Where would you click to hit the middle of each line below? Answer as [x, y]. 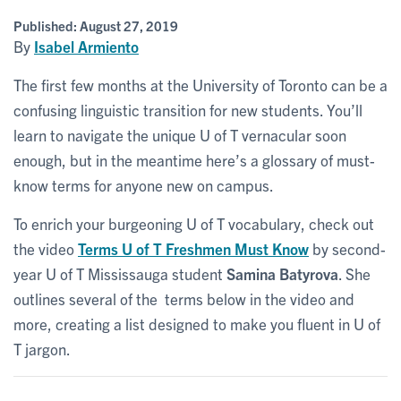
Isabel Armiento [86, 46]
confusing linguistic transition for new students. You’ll [188, 109]
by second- [347, 248]
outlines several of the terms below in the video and [184, 298]
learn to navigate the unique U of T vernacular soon [180, 134]
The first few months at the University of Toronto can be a [200, 84]
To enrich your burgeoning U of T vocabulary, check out [194, 223]
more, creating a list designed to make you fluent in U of [197, 323]
